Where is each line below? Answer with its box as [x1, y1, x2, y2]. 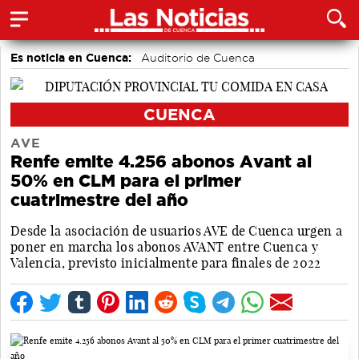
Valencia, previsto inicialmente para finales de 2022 [10, 254, 321, 271]
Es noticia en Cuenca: [10, 51, 131, 64]
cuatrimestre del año [10, 190, 188, 209]
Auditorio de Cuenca [141, 52, 255, 63]
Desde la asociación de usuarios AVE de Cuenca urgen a [10, 222, 342, 239]
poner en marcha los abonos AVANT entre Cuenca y [10, 238, 319, 255]
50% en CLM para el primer [10, 171, 241, 190]
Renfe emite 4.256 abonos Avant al [10, 151, 312, 171]
